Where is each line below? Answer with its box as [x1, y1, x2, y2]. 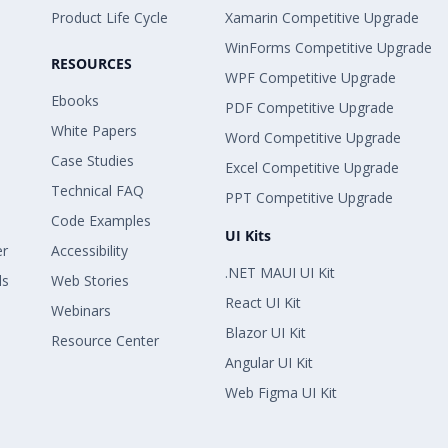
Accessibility [51, 241, 129, 260]
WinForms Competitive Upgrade [225, 38, 433, 57]
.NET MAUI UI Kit [225, 263, 336, 282]
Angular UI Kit [225, 353, 314, 372]
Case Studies [51, 151, 135, 170]
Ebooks [51, 91, 100, 110]
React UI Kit [225, 293, 302, 312]
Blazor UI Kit [225, 323, 307, 342]
